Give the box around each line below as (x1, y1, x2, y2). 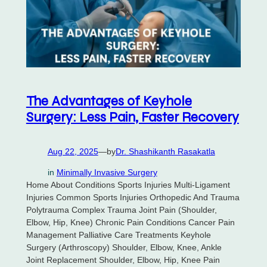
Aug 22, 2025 (47, 146, 98, 156)
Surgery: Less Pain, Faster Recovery (26, 108, 239, 125)
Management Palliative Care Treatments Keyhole (26, 230, 211, 240)
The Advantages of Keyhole (26, 92, 192, 109)
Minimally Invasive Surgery (56, 167, 157, 177)
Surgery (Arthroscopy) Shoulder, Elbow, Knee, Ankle (26, 243, 222, 252)
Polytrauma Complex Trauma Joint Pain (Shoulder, (26, 205, 217, 215)
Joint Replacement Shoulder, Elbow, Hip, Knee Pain (26, 255, 220, 265)
